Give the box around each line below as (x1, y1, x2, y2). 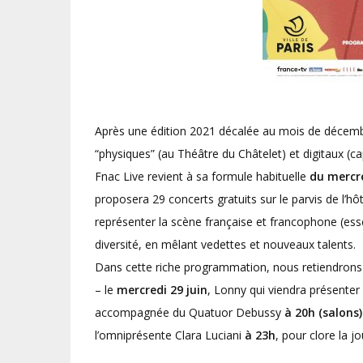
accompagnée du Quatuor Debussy (95, 305, 284, 320)
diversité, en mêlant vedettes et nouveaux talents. (95, 237, 356, 252)
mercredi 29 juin (117, 282, 207, 297)
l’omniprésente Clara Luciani (95, 327, 245, 343)
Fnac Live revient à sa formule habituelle (95, 169, 310, 184)
